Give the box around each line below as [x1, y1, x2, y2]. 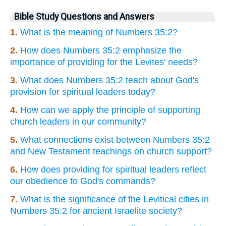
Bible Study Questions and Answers [14, 12, 154, 22]
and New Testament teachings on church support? [10, 146, 212, 157]
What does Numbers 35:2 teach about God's [20, 75, 199, 86]
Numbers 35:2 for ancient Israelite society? [10, 206, 182, 216]
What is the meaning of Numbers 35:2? [20, 27, 178, 38]
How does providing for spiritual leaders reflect [20, 164, 206, 175]
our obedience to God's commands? [10, 176, 155, 187]
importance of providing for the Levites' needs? [10, 57, 198, 68]
